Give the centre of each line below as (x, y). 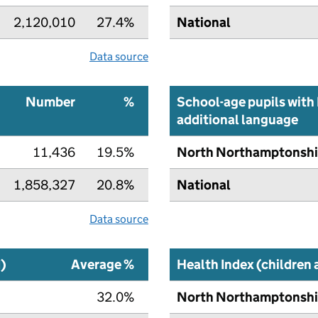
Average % (103, 264)
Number (50, 102)
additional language (237, 119)
